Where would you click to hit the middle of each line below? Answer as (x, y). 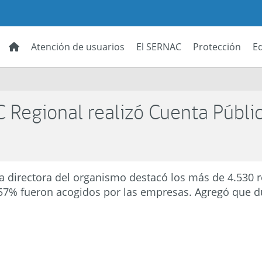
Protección (217, 47)
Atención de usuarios (78, 47)
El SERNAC (159, 47)
